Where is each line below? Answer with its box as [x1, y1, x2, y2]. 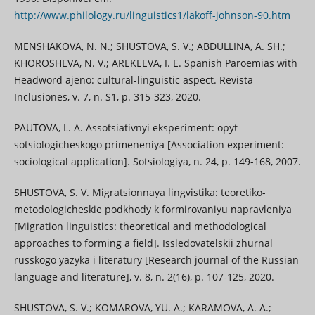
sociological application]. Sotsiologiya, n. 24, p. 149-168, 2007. [13, 155, 301, 169]
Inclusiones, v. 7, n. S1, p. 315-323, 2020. [13, 90, 201, 104]
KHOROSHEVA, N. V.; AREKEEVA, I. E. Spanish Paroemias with [13, 56, 297, 70]
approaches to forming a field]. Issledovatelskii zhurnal [13, 236, 273, 250]
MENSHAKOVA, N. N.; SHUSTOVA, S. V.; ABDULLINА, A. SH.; [13, 39, 285, 53]
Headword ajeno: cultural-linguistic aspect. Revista [13, 73, 253, 87]
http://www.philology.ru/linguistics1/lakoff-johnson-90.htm [13, 8, 290, 22]
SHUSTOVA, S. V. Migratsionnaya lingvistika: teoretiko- [13, 186, 266, 200]
